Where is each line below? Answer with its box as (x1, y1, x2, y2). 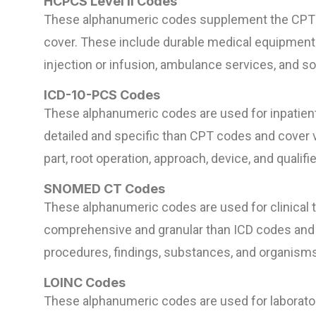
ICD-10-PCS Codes (44, 87, 160, 103)
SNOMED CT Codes (44, 181, 165, 197)
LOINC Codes (44, 275, 126, 291)
